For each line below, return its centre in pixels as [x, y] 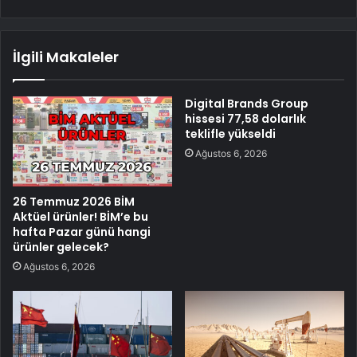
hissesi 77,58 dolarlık [245, 118]
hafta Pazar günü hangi [82, 231]
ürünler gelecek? [61, 247]
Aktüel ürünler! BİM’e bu [80, 216]
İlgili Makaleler [66, 57]
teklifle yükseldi [230, 133]
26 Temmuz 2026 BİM [74, 201]
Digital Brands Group [247, 103]
